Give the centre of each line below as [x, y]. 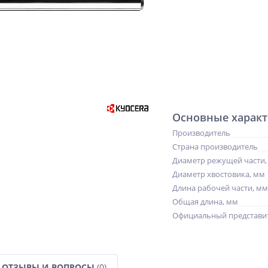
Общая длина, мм [205, 202]
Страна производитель [215, 147]
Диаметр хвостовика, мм [219, 174]
